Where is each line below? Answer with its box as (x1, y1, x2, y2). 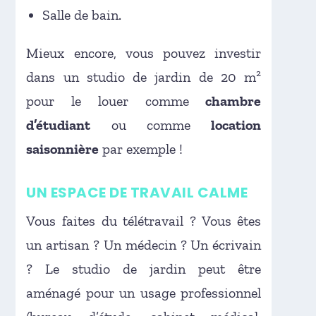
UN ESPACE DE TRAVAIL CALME (26, 182, 248, 202)
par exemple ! (99, 140, 183, 157)
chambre (205, 92, 262, 109)
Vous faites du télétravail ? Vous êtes (26, 212, 262, 229)
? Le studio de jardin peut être (26, 260, 262, 277)
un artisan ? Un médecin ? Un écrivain (26, 236, 262, 253)
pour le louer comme (26, 92, 206, 109)
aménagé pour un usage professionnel (26, 284, 262, 301)
